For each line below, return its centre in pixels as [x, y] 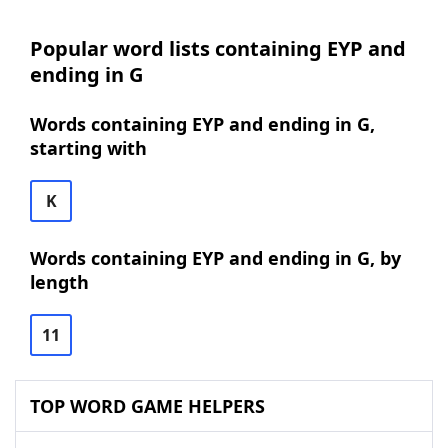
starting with [88, 148]
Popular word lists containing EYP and [218, 48]
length [59, 282]
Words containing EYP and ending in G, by [215, 258]
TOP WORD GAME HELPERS [147, 406]
